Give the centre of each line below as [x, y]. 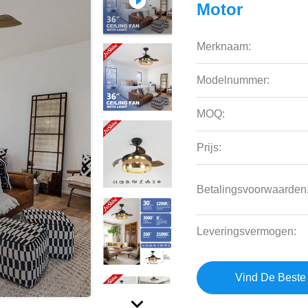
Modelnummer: [233, 80]
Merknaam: [224, 46]
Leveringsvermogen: [247, 231]
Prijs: [209, 147]
